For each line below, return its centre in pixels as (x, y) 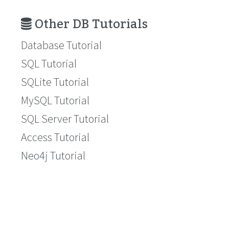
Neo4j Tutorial (53, 155)
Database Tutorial (61, 45)
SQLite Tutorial (55, 82)
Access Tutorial (55, 137)
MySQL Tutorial (55, 100)
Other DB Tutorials (90, 24)
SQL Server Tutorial (65, 119)
